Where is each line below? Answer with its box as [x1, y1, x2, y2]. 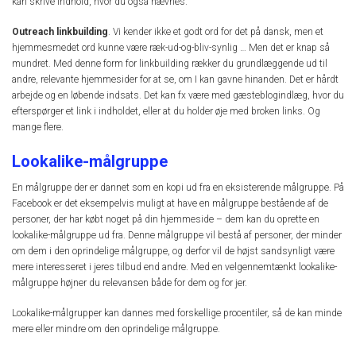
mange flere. [12, 121, 64, 133]
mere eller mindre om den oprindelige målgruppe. [12, 323, 220, 335]
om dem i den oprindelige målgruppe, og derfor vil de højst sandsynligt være [12, 246, 335, 257]
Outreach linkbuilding [12, 25, 108, 37]
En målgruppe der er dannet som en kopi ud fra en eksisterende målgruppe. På [12, 182, 344, 194]
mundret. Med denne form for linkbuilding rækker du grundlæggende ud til [12, 57, 327, 69]
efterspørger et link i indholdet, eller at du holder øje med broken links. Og [12, 105, 320, 117]
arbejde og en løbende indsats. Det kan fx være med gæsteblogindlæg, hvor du [12, 89, 344, 101]
